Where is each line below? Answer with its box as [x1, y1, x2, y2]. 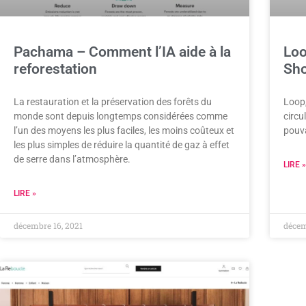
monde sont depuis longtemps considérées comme [14, 110, 227, 122]
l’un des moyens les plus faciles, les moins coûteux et [14, 124, 234, 136]
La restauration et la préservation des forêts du [14, 96, 212, 107]
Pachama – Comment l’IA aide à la [14, 43, 231, 60]
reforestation [14, 60, 97, 77]
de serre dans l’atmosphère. [14, 153, 130, 165]
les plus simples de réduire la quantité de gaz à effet [14, 139, 229, 150]
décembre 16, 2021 [14, 219, 83, 231]
